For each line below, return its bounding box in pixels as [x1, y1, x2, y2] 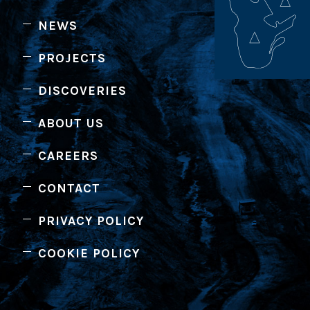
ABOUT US [37, 115, 104, 131]
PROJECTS [37, 50, 106, 66]
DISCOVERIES [37, 82, 127, 98]
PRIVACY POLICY [37, 212, 144, 228]
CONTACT [37, 180, 100, 196]
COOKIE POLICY [37, 245, 140, 261]
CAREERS [37, 147, 98, 163]
